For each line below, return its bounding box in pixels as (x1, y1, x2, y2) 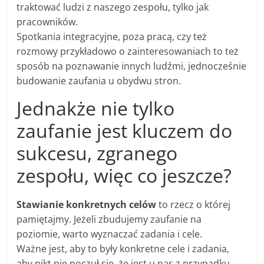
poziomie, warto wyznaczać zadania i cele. (16, 227, 203, 241)
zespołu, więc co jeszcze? (16, 163, 232, 189)
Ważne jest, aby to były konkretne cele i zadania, (16, 242, 230, 256)
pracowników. (16, 15, 78, 29)
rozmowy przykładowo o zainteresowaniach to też (16, 45, 239, 58)
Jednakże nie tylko (16, 95, 175, 121)
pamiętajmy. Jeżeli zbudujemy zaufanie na (16, 213, 202, 226)
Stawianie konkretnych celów (16, 198, 157, 212)
